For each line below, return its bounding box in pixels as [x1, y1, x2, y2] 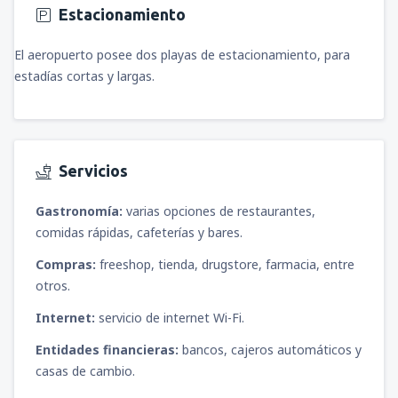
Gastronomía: [36, 203, 123, 220]
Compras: [36, 256, 96, 274]
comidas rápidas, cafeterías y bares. [36, 224, 243, 242]
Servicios [59, 161, 128, 179]
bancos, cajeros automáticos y [182, 341, 362, 359]
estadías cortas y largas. [14, 67, 155, 84]
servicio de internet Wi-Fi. [95, 309, 244, 327]
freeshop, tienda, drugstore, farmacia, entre [96, 256, 354, 274]
